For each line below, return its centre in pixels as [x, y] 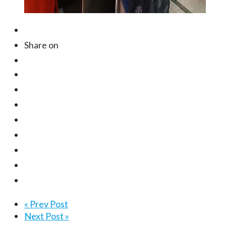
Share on [41, 45]
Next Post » [47, 216]
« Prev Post [46, 204]
